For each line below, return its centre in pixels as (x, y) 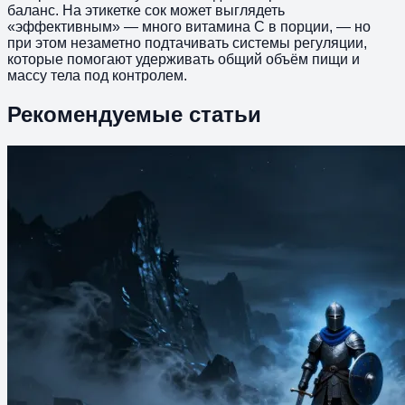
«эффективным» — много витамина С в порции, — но (189, 26)
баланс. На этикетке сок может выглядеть (146, 10)
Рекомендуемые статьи (134, 114)
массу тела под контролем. (97, 75)
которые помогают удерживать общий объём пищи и (184, 59)
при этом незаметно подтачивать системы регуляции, (187, 42)
